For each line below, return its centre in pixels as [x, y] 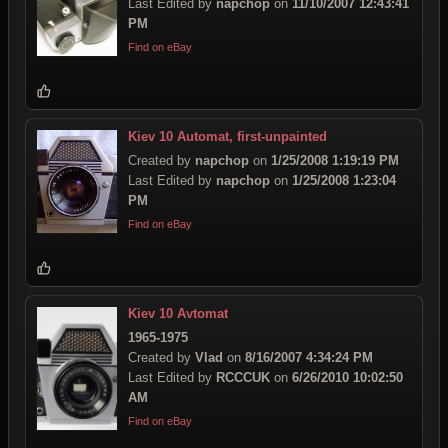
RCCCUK [243, 377]
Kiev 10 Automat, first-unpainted [227, 136]
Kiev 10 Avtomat [178, 313]
